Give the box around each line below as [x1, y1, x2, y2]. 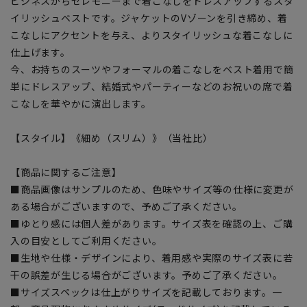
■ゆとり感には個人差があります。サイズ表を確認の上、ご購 [10, 216, 293, 230]
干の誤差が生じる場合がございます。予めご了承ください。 [10, 267, 283, 282]
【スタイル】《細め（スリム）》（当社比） [10, 130, 213, 145]
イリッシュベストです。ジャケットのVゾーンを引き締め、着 [10, 10, 288, 25]
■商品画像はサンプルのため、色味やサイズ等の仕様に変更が [10, 182, 294, 196]
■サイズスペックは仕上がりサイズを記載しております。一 [10, 284, 282, 299]
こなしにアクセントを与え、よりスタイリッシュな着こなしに [10, 27, 293, 42]
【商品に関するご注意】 [10, 164, 122, 179]
